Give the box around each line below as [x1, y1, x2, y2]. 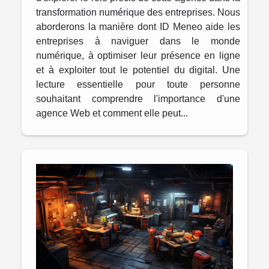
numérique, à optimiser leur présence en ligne [36, 50, 240, 61]
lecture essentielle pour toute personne [36, 79, 240, 90]
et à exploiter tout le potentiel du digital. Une [36, 65, 240, 76]
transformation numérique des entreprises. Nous [36, 7, 240, 18]
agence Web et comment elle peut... [36, 108, 188, 119]
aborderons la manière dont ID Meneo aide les [36, 22, 240, 32]
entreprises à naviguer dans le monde [36, 36, 240, 47]
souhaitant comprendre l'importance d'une [36, 94, 240, 104]
